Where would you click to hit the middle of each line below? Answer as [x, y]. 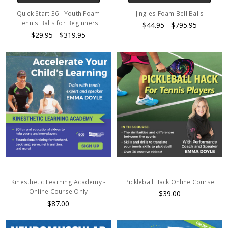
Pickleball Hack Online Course [170, 182]
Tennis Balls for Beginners [58, 23]
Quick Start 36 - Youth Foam [58, 13]
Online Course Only [58, 191]
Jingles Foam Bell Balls [170, 13]
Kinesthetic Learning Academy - [58, 182]
